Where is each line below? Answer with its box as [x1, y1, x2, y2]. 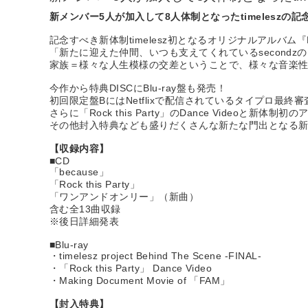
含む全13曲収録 [49, 203, 121, 214]
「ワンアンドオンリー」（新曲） [49, 190, 199, 202]
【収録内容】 [49, 142, 109, 154]
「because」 [49, 166, 109, 177]
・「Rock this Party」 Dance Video [49, 262, 212, 274]
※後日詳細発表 [49, 215, 120, 227]
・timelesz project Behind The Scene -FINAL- [49, 250, 262, 261]
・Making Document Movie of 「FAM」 [49, 274, 230, 286]
